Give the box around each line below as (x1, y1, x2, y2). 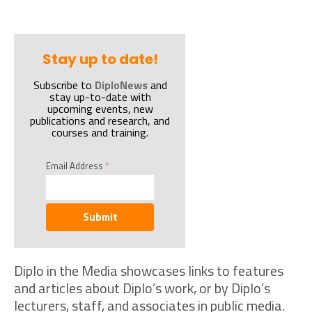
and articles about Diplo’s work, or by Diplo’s (14, 277, 270, 299)
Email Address (46, 158, 106, 173)
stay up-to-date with (49, 88, 151, 106)
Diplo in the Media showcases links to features (14, 260, 283, 282)
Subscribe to (33, 77, 95, 94)
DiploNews (94, 77, 148, 94)
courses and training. (52, 124, 148, 141)
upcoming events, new (47, 100, 153, 118)
